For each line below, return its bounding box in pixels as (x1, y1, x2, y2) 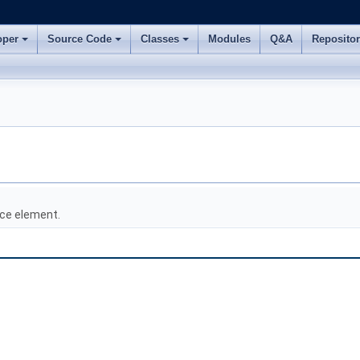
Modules (208, 33, 251, 45)
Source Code (47, 33, 112, 45)
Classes (141, 33, 179, 45)
